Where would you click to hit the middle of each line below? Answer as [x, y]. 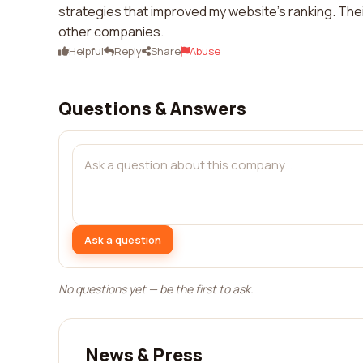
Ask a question [123, 239]
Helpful [86, 51]
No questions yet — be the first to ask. [156, 289]
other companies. [111, 32]
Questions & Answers [152, 109]
